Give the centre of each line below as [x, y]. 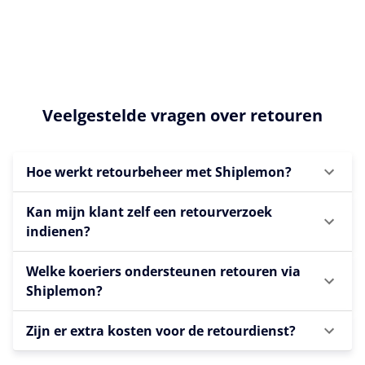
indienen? [58, 231]
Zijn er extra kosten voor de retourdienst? [161, 330]
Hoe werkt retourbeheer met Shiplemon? [159, 172]
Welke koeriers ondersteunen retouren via [163, 271]
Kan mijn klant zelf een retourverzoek [149, 211]
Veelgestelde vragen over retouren [182, 115]
